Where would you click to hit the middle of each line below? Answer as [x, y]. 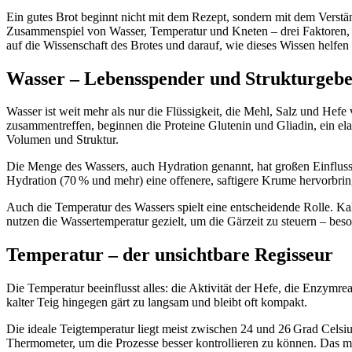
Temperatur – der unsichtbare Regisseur [170, 255]
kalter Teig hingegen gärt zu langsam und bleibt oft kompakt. [157, 302]
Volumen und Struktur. [62, 140]
